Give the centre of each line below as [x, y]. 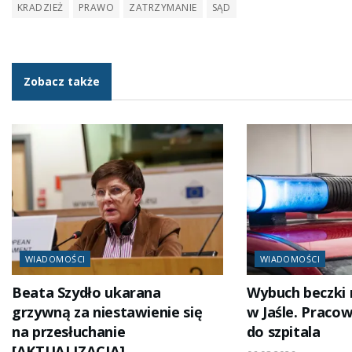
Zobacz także [62, 82]
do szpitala [283, 332]
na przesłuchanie [69, 332]
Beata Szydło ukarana [86, 293]
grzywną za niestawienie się [107, 312]
